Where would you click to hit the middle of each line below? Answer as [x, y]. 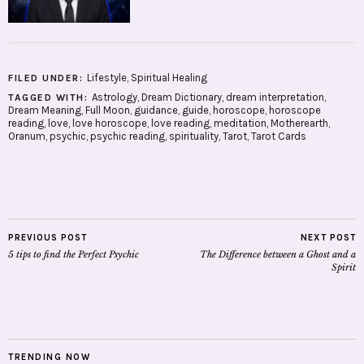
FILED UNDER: [48, 78]
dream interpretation [275, 97]
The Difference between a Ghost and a [278, 255]
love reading [180, 123]
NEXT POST [328, 238]
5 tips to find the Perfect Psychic [74, 255]
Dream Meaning [45, 110]
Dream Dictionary [181, 97]
